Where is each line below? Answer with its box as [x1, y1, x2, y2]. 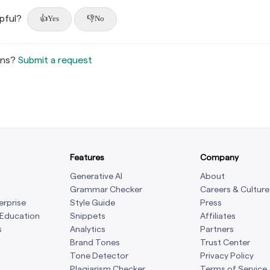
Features [70, 152, 104, 162]
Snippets [70, 210, 105, 221]
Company [200, 152, 239, 162]
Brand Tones [70, 237, 120, 247]
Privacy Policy [200, 250, 254, 260]
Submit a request [18, 54, 92, 65]
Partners [200, 224, 234, 234]
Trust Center [200, 237, 250, 247]
